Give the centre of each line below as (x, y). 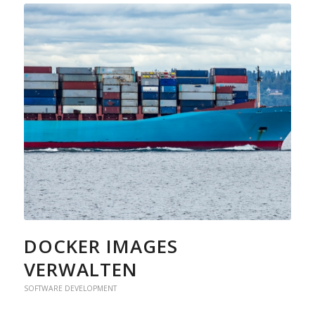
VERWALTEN (81, 269)
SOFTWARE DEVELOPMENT (70, 288)
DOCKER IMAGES (101, 246)
